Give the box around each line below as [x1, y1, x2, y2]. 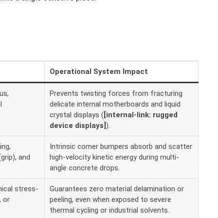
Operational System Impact [50, 67, 148, 76]
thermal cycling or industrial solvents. [50, 206, 169, 215]
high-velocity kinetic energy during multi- [50, 153, 179, 162]
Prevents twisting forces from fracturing [50, 89, 182, 98]
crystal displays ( [50, 110, 104, 120]
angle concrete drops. [50, 163, 120, 173]
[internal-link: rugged [104, 110, 178, 120]
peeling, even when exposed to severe [50, 195, 171, 204]
